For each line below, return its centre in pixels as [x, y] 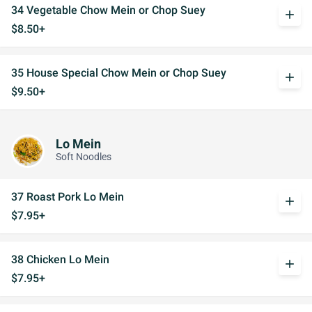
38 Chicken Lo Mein [60, 259]
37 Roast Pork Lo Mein [68, 197]
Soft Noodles [84, 157]
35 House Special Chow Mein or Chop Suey [119, 73]
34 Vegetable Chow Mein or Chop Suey [108, 10]
